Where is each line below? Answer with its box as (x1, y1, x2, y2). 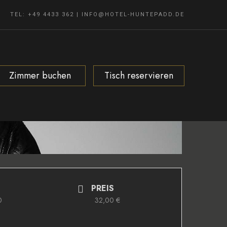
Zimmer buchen (9, 68, 71, 82)
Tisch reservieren (104, 68, 173, 82)
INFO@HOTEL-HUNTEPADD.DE (82, 11, 184, 18)
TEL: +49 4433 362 (10, 11, 74, 18)
